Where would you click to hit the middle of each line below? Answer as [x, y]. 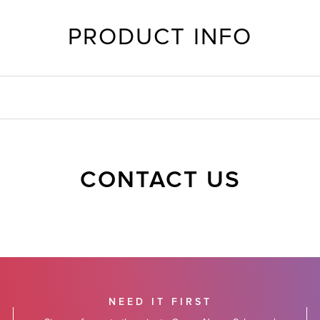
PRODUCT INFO [160, 37]
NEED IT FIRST [160, 302]
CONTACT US [160, 180]
